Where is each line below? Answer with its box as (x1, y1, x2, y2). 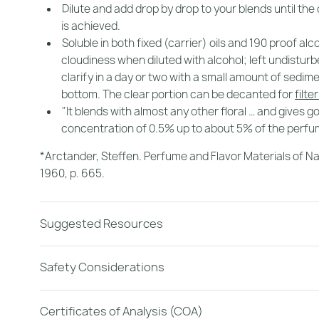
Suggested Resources (40, 215, 163, 231)
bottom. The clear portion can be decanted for (61, 87, 296, 103)
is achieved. (61, 19, 121, 34)
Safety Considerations (40, 259, 164, 276)
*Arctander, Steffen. (40, 149, 144, 164)
